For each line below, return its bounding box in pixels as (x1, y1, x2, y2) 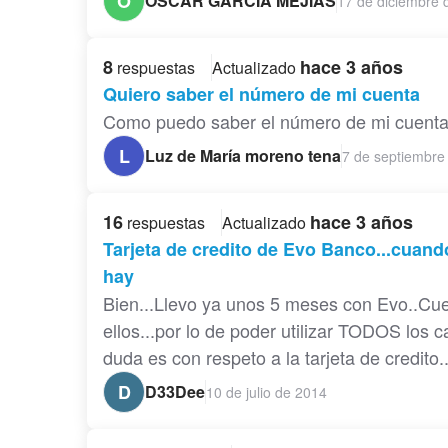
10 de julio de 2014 (206, 381, 327, 402)
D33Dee (145, 380, 205, 404)
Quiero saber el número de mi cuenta (103, 81, 420, 108)
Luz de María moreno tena (145, 144, 341, 168)
